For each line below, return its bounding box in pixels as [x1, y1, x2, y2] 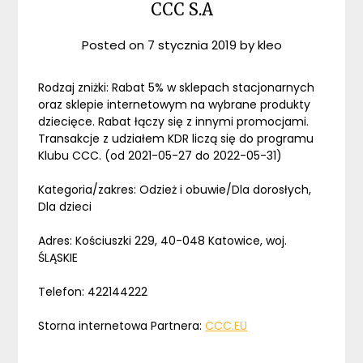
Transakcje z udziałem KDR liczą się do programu [38, 130, 314, 147]
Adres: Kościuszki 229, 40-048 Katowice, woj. [38, 233, 288, 250]
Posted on [81, 36, 147, 54]
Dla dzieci [38, 199, 92, 216]
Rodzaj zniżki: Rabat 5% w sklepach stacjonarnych [38, 79, 315, 96]
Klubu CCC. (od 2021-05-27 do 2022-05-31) [38, 147, 283, 164]
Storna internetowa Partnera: [38, 318, 206, 335]
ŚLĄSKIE [38, 250, 79, 267]
